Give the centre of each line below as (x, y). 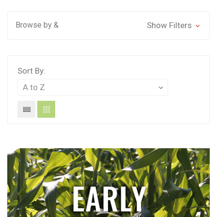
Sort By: (31, 71)
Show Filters (170, 25)
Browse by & (37, 25)
